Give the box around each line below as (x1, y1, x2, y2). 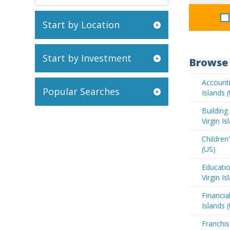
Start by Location (43, 18, 120, 31)
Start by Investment (43, 52, 131, 64)
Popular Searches (43, 85, 120, 98)
